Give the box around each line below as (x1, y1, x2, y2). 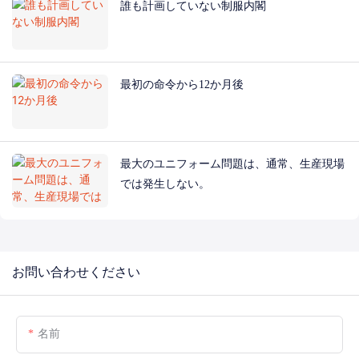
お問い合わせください (12, 268, 140, 280)
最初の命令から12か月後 (120, 78, 244, 91)
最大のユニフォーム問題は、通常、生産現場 (120, 156, 345, 170)
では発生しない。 (120, 176, 210, 190)
